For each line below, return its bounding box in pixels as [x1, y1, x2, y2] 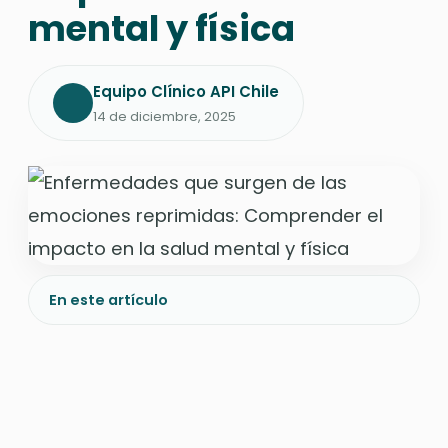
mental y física [28, 3, 295, 53]
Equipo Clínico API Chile [93, 80, 279, 102]
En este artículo [49, 289, 168, 310]
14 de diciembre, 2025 [93, 106, 236, 126]
